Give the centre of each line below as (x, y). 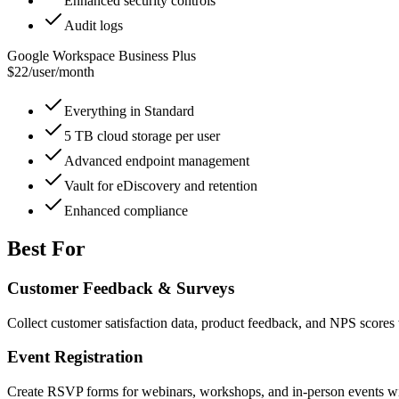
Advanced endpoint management (157, 161)
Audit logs (94, 26)
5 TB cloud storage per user (142, 136)
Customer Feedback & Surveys (121, 288)
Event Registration (75, 357)
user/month (63, 72)
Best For (46, 248)
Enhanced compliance (126, 211)
